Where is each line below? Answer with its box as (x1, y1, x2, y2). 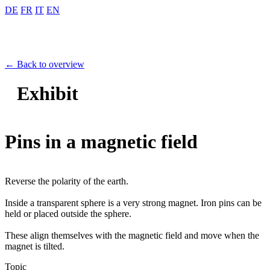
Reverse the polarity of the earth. (5, 175, 128, 186)
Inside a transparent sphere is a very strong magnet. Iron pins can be (5, 197, 262, 208)
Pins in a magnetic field (5, 131, 198, 153)
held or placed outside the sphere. (5, 208, 131, 219)
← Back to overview (5, 58, 84, 69)
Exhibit (17, 83, 78, 105)
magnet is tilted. (5, 240, 64, 251)
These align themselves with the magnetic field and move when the (5, 230, 259, 240)
